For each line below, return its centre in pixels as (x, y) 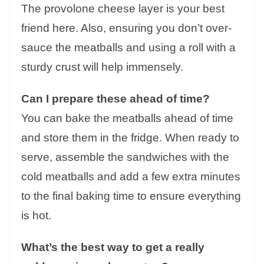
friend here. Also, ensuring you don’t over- (126, 28)
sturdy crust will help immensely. (102, 67)
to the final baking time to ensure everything (131, 196)
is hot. (36, 216)
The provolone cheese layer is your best (123, 9)
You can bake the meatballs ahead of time (127, 118)
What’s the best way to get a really (113, 247)
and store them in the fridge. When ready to (130, 138)
